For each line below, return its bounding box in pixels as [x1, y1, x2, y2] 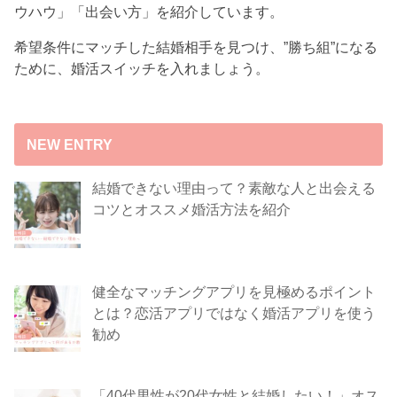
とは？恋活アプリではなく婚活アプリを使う [91, 304, 376, 321]
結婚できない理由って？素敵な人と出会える [91, 179, 376, 196]
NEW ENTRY [26, 136, 113, 153]
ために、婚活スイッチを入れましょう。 [14, 60, 270, 77]
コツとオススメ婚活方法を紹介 [91, 200, 291, 217]
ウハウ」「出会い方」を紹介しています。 [14, 3, 284, 19]
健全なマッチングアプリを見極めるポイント [91, 283, 376, 300]
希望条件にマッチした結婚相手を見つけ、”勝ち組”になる [14, 39, 378, 56]
